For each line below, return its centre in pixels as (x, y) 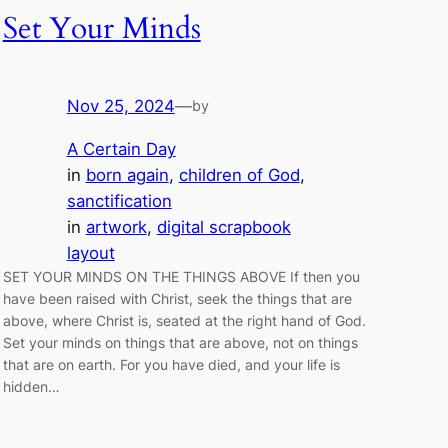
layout (90, 252)
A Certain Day (121, 148)
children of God (239, 174)
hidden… (31, 386)
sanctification (119, 200)
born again (127, 174)
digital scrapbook (223, 226)
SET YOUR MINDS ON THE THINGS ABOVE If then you (181, 276)
